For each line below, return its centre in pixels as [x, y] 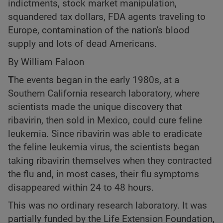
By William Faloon [46, 62]
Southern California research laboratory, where [104, 93]
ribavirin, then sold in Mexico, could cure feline [105, 120]
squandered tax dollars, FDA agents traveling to [107, 17]
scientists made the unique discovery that [95, 107]
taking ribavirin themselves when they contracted [110, 161]
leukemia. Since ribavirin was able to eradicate [105, 134]
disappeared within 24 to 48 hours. [81, 187]
